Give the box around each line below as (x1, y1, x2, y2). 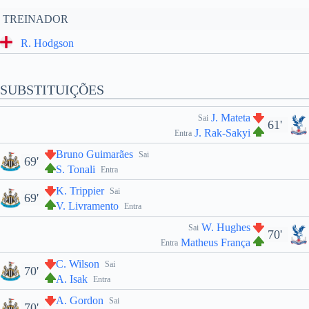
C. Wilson (56, 258, 99, 270)
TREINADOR (3, 13, 68, 25)
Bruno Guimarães (56, 148, 133, 160)
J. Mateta (211, 112, 250, 123)
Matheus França (181, 237, 250, 248)
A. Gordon (56, 295, 103, 306)
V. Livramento (56, 200, 119, 212)
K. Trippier (56, 185, 104, 197)
